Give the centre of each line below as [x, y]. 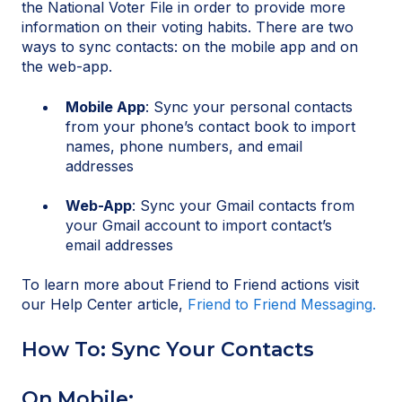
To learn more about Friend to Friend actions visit [190, 285]
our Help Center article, [105, 305]
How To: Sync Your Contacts [168, 349]
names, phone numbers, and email [184, 146]
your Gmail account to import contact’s [199, 225]
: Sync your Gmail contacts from [243, 205]
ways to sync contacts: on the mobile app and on [190, 47]
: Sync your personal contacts [249, 106]
